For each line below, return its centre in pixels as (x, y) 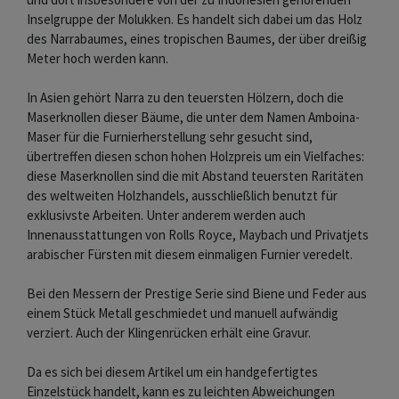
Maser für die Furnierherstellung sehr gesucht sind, (170, 137)
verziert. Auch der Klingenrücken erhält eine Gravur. (169, 333)
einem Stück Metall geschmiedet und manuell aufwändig (183, 313)
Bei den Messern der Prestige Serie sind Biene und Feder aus (197, 294)
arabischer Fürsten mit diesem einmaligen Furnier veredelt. (190, 255)
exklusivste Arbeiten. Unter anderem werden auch (166, 216)
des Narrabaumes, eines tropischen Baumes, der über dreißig (197, 39)
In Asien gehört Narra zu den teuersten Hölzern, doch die (185, 98)
